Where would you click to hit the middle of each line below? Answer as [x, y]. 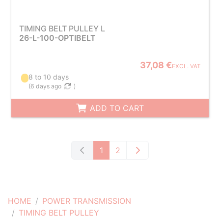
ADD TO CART [116, 108]
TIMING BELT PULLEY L [62, 28]
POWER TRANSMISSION [87, 201]
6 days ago [46, 86]
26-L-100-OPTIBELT [57, 38]
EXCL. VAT [187, 66]
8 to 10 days [49, 77]
